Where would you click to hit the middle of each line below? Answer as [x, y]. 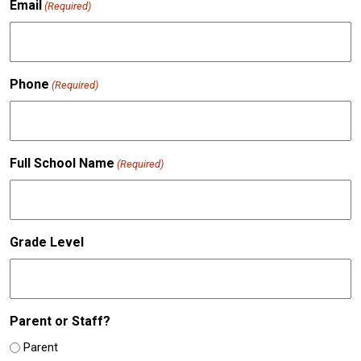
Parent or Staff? [60, 321]
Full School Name [62, 163]
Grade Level [47, 242]
